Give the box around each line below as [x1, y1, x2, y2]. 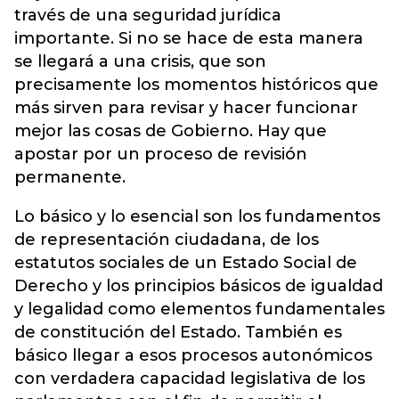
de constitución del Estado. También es [14, 322, 342, 342]
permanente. [14, 167, 126, 187]
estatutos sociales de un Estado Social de [14, 252, 357, 273]
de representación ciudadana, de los [14, 229, 319, 249]
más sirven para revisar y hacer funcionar [14, 97, 358, 118]
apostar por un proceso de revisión [14, 143, 307, 164]
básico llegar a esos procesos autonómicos [14, 345, 372, 365]
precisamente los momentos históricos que [14, 74, 379, 94]
